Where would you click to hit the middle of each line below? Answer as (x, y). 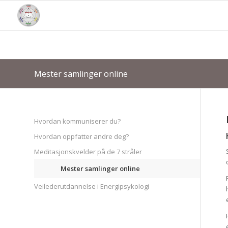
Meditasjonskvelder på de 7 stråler (88, 152)
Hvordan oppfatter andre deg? (81, 136)
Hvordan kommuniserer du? (77, 121)
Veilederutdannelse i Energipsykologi (92, 186)
